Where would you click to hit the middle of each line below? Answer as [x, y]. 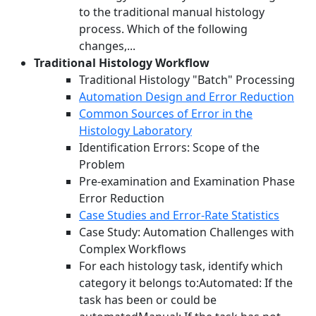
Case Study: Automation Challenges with [187, 232]
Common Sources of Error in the [166, 114]
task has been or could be [148, 300]
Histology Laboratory [135, 131]
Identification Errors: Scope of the [169, 148]
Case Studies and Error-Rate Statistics [179, 215]
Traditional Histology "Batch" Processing [187, 80]
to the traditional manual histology [172, 12]
